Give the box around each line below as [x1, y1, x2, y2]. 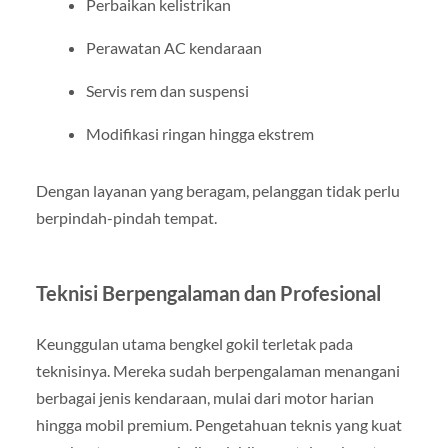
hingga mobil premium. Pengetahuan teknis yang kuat [35, 415, 402, 435]
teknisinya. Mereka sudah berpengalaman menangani [35, 361, 400, 381]
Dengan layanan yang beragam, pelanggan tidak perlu [35, 181, 400, 201]
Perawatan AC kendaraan [85, 38, 262, 58]
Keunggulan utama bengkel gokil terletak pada [35, 334, 353, 354]
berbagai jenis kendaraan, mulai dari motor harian [35, 388, 374, 408]
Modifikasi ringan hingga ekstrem [85, 124, 314, 144]
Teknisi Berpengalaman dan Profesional [35, 281, 381, 306]
